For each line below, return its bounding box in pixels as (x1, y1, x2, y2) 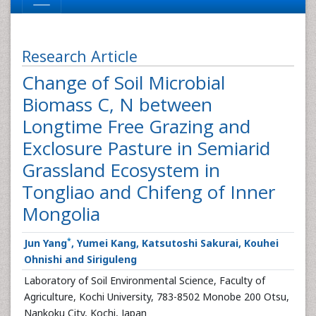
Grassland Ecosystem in (22, 157, 220, 183)
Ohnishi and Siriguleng (24, 253, 137, 266)
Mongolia (22, 201, 100, 226)
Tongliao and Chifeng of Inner (22, 179, 275, 205)
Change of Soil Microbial (22, 70, 225, 95)
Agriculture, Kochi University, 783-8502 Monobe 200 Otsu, (24, 290, 289, 303)
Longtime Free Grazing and (22, 114, 250, 139)
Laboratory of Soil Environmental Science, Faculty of (24, 274, 265, 287)
